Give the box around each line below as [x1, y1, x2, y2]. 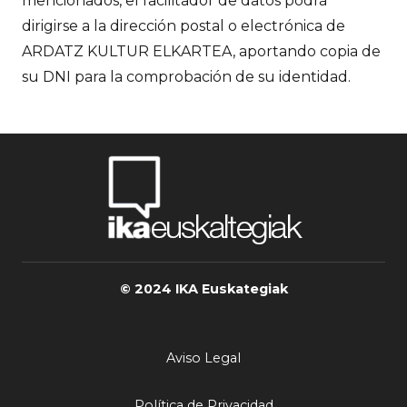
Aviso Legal [166, 350, 241, 367]
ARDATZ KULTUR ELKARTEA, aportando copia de [22, 43, 381, 61]
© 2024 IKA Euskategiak [119, 281, 288, 298]
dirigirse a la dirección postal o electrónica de [22, 17, 345, 35]
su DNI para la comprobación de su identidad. [22, 68, 351, 86]
